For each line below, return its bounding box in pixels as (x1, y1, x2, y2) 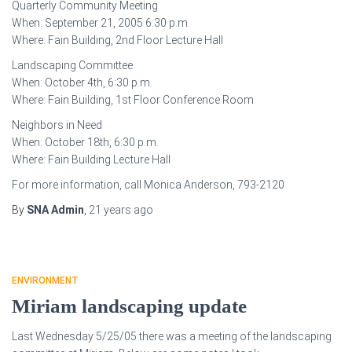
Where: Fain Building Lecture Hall (12, 153, 170, 166)
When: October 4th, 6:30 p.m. (12, 76, 152, 89)
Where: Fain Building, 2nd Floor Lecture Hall (12, 34, 223, 46)
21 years (89, 203, 131, 216)
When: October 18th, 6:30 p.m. (12, 136, 159, 148)
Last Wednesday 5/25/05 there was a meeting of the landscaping (12, 330, 332, 343)
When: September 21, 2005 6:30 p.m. (12, 16, 190, 29)
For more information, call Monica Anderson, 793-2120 (12, 178, 284, 191)
